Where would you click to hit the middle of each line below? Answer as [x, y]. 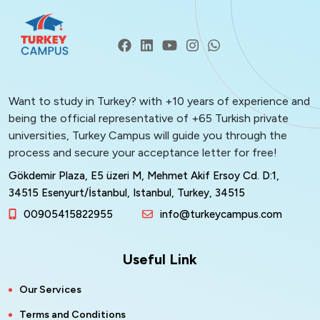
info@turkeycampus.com [221, 214]
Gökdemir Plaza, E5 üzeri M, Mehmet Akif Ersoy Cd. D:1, [144, 176]
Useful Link [160, 259]
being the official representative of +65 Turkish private [149, 118]
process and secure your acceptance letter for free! [143, 152]
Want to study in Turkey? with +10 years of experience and [159, 101]
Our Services [50, 290]
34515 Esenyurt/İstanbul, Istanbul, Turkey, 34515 [127, 193]
